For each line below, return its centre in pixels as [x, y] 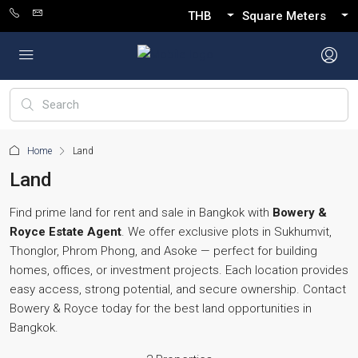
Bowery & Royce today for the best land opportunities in [161, 308]
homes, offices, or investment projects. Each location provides [179, 270]
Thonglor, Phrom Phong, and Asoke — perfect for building [163, 251]
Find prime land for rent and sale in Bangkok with [141, 213]
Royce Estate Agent [66, 232]
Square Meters [284, 16]
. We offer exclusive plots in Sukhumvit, [227, 232]
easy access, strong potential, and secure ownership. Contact [178, 289]
